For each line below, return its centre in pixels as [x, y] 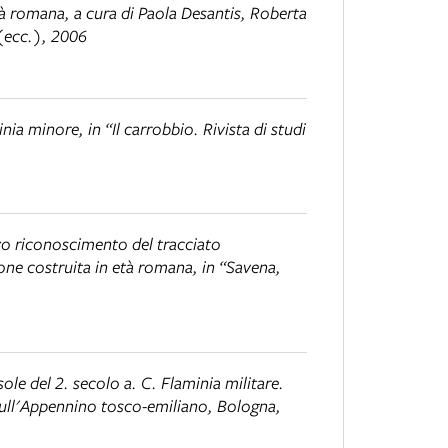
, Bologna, [244, 405]
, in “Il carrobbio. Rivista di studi [192, 128]
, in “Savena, [237, 267]
